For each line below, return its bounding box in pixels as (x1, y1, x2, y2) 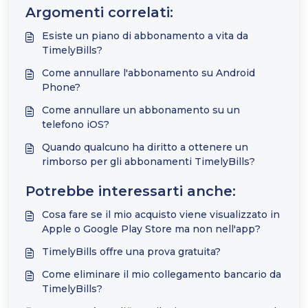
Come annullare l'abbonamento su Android (42, 67, 255, 79)
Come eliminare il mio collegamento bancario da (42, 268, 281, 280)
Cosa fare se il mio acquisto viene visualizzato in (42, 208, 280, 221)
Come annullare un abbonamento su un (42, 104, 240, 116)
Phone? (42, 81, 80, 93)
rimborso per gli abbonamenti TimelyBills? (42, 155, 255, 168)
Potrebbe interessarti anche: (25, 183, 236, 199)
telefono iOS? (42, 118, 109, 131)
